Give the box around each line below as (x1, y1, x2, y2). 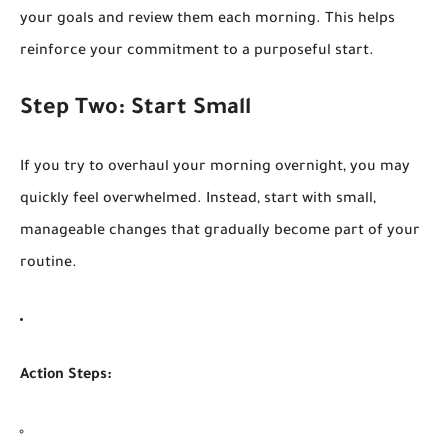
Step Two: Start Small (20, 97, 251, 122)
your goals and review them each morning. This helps (20, 11, 395, 28)
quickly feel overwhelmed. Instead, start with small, (20, 191, 376, 208)
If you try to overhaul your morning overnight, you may (20, 159, 410, 176)
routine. (20, 255, 77, 272)
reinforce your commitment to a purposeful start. (20, 43, 374, 60)
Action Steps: (20, 367, 112, 384)
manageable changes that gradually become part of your (20, 223, 420, 240)
